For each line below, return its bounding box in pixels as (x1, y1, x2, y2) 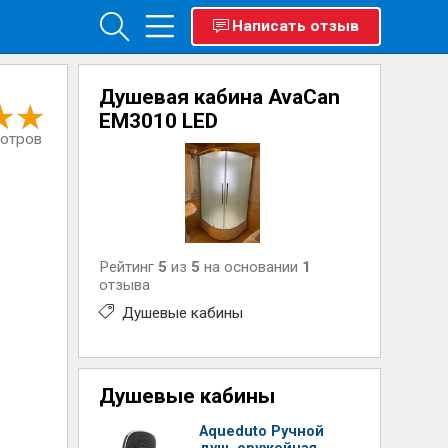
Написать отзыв (231, 17, 359, 35)
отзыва (99, 276, 151, 294)
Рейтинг (99, 258, 159, 276)
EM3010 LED (99, 109, 219, 133)
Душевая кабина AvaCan (99, 85, 341, 109)
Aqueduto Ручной (199, 423, 325, 440)
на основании (200, 258, 303, 276)
